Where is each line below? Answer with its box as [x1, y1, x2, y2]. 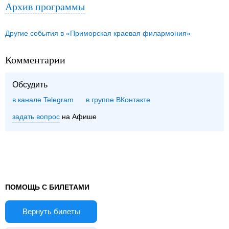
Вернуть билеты [22, 207, 80, 216]
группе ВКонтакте [91, 96, 150, 104]
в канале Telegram [12, 96, 74, 104]
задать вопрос [12, 112, 60, 121]
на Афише [60, 112, 97, 121]
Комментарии [5, 53, 65, 67]
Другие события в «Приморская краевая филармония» [5, 29, 191, 38]
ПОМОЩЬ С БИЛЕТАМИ [5, 183, 89, 192]
